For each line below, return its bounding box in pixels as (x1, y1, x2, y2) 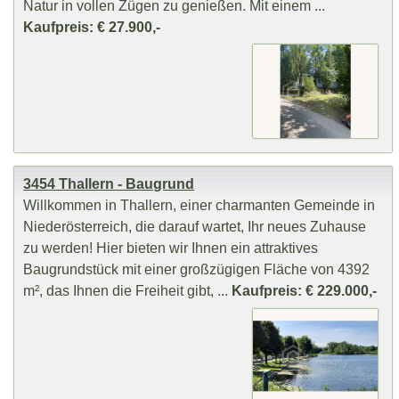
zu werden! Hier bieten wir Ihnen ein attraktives (23, 240, 319, 256)
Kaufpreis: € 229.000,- (232, 282, 378, 299)
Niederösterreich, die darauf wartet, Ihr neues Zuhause (23, 218, 367, 235)
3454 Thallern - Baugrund (23, 175, 195, 192)
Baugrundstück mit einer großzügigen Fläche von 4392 (23, 261, 370, 278)
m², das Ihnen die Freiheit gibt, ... (23, 282, 232, 299)
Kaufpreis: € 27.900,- (23, 19, 161, 36)
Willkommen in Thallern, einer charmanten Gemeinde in (23, 197, 376, 214)
